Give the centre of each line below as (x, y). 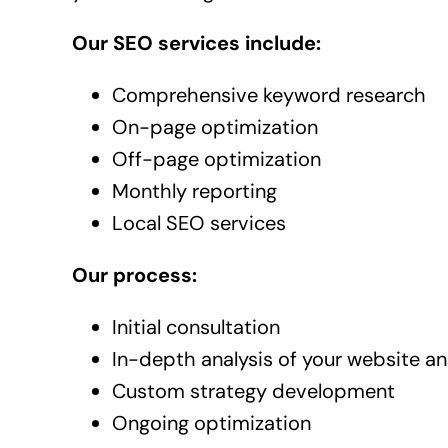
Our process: (134, 275)
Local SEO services (198, 223)
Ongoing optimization (211, 423)
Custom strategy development (253, 391)
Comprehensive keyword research (268, 95)
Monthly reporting (194, 191)
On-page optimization (214, 127)
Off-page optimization (216, 159)
